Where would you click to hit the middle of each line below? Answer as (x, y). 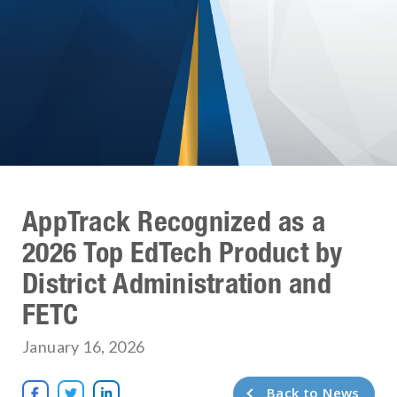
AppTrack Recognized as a (174, 220)
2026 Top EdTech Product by (183, 251)
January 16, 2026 (84, 346)
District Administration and (177, 282)
